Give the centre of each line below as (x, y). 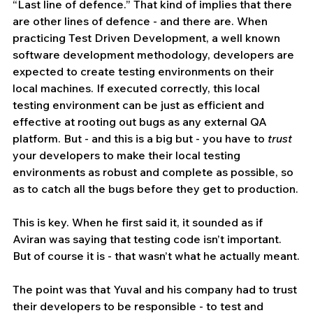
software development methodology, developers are (155, 54)
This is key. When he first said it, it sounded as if (139, 222)
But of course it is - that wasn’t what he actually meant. (156, 255)
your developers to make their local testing (128, 155)
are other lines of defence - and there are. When (141, 21)
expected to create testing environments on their (145, 71)
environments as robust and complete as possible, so (154, 172)
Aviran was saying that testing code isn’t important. (148, 239)
